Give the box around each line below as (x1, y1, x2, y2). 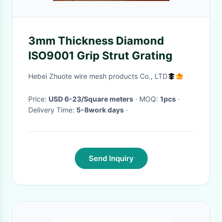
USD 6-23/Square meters (49, 95, 133, 103)
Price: (28, 95, 49, 103)
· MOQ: (139, 95, 160, 103)
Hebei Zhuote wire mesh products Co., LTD (28, 72, 167, 80)
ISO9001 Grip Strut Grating (28, 49, 172, 62)
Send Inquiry (88, 154, 134, 163)
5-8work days (76, 106, 124, 114)
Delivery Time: (28, 106, 76, 114)
